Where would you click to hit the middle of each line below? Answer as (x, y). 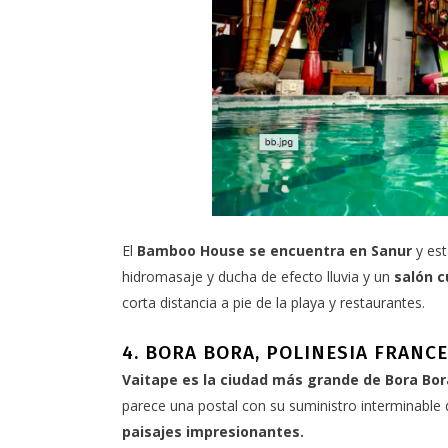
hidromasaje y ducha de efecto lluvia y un (258, 277)
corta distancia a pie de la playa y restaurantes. (273, 303)
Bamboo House (191, 251)
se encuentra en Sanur (328, 251)
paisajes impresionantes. (213, 432)
